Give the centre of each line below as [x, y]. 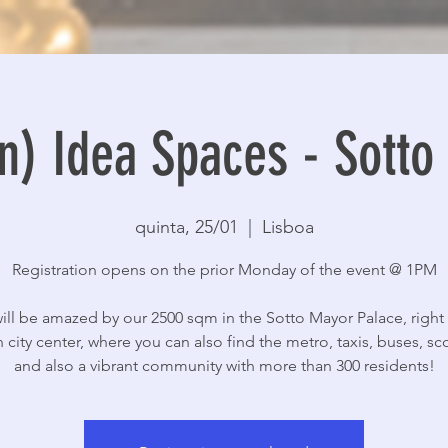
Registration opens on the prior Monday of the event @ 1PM [224, 269]
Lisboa [287, 227]
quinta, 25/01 [186, 227]
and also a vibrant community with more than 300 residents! [224, 365]
